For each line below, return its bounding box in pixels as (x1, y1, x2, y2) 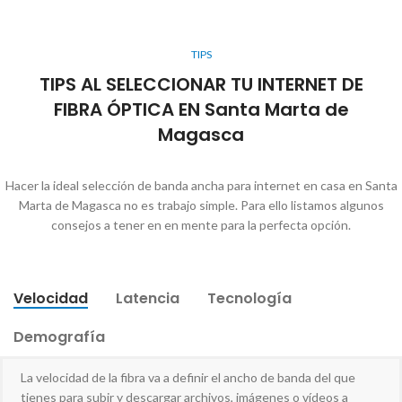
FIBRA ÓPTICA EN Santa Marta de (53, 97, 349, 123)
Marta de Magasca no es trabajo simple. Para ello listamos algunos (18, 197, 384, 214)
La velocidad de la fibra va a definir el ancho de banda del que (21, 370, 355, 386)
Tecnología (207, 288, 292, 310)
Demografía (13, 327, 105, 348)
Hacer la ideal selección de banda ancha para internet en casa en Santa (4, 178, 398, 194)
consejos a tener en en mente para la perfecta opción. (51, 217, 351, 233)
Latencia (116, 288, 179, 310)
